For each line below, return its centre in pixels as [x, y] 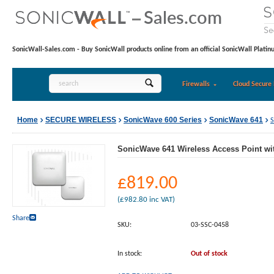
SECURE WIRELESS [81, 120]
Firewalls [196, 84]
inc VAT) [161, 200]
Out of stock [209, 254]
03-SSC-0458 [210, 225]
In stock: [130, 254]
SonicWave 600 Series [163, 120]
